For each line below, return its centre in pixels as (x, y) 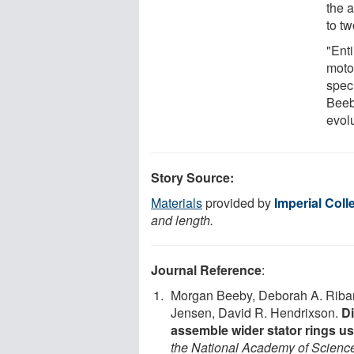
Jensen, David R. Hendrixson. (256, 312)
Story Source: (192, 177)
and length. (182, 220)
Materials (177, 202)
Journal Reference (206, 269)
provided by (238, 202)
